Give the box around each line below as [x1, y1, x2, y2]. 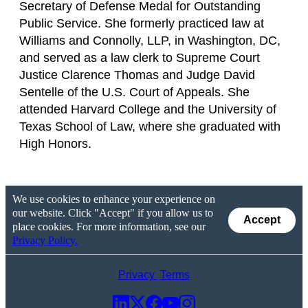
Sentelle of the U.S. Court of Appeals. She [19, 85, 250, 100]
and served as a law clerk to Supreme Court [19, 51, 260, 65]
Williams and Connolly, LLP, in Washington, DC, [19, 34, 280, 48]
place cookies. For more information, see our [12, 221, 206, 233]
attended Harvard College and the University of [19, 102, 276, 117]
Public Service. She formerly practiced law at [19, 16, 264, 31]
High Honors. [19, 137, 95, 151]
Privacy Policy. [12, 234, 78, 247]
